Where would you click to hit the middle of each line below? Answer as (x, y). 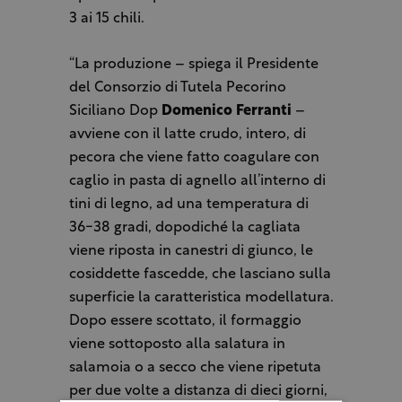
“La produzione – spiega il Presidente (193, 65)
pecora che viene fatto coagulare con (194, 158)
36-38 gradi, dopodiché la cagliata (184, 228)
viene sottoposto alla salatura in (177, 345)
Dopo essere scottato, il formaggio (185, 322)
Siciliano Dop (115, 112)
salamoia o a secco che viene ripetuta (195, 368)
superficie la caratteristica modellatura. (201, 298)
